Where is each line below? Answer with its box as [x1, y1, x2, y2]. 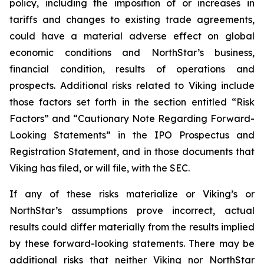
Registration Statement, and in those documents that [9, 146, 255, 157]
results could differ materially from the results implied [9, 221, 255, 233]
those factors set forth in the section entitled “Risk [9, 96, 255, 108]
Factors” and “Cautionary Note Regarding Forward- [9, 113, 255, 124]
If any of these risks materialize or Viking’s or [9, 188, 255, 200]
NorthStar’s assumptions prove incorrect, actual [9, 204, 255, 216]
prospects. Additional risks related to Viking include [9, 80, 255, 91]
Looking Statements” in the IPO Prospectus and [9, 129, 255, 141]
